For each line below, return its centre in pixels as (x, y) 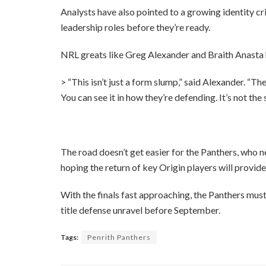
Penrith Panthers (119, 237)
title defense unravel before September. (140, 210)
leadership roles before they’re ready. (135, 27)
